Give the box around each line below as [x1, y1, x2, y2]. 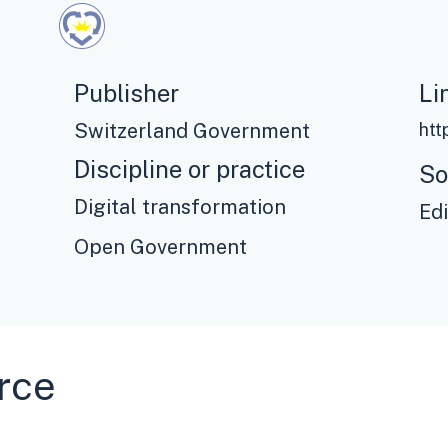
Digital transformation [74, 194, 287, 219]
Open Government [74, 234, 248, 259]
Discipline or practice [74, 154, 306, 183]
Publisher [74, 78, 180, 107]
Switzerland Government [74, 118, 311, 143]
